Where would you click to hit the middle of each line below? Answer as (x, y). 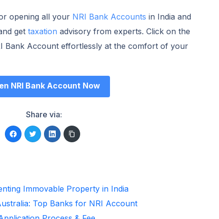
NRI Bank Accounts (109, 16)
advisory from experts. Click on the (123, 31)
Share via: (44, 114)
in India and (168, 16)
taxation (42, 31)
